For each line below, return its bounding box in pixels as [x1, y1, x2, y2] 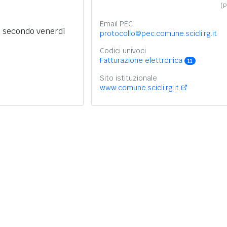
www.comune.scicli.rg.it [99, 83, 179, 92]
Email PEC [99, 19, 133, 28]
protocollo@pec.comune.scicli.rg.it [99, 29, 217, 38]
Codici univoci [99, 46, 146, 55]
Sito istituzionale [99, 73, 157, 83]
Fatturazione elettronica [99, 56, 184, 65]
